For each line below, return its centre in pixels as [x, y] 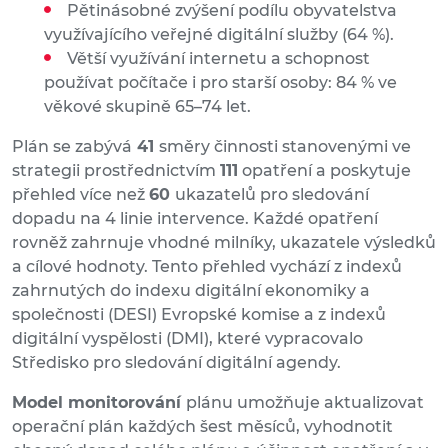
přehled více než [80, 195]
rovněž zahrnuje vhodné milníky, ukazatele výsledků [224, 243]
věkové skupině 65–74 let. [147, 107]
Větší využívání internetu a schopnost [218, 59]
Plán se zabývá [72, 147]
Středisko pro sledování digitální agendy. [176, 363]
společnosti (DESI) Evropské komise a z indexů [199, 315]
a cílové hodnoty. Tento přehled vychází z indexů [207, 267]
